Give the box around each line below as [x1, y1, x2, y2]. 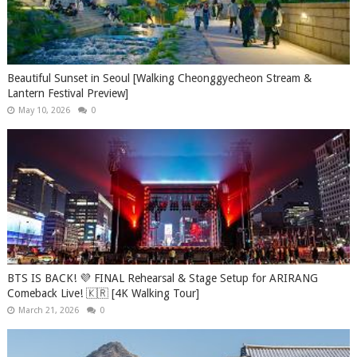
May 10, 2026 [18, 104, 70, 116]
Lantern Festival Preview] [6, 86, 128, 100]
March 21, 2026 [18, 304, 79, 316]
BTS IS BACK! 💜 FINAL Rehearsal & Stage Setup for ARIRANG [6, 271, 318, 284]
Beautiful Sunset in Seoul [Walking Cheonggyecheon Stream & [6, 71, 312, 84]
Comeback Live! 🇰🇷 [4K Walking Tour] [6, 286, 199, 300]
